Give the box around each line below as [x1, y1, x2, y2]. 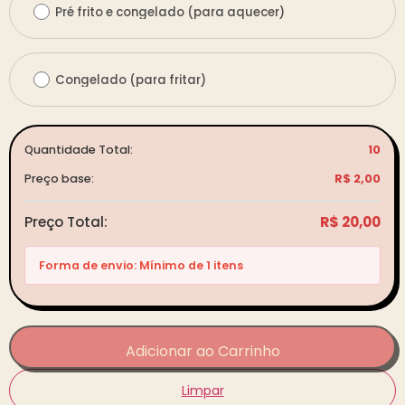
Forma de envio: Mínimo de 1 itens [39, 258, 243, 274]
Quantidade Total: [24, 142, 133, 158]
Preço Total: [24, 212, 108, 232]
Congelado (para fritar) [55, 71, 206, 89]
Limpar [181, 381, 224, 400]
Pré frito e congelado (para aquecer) [55, 3, 285, 21]
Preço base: [24, 171, 94, 187]
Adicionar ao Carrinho [125, 341, 280, 363]
